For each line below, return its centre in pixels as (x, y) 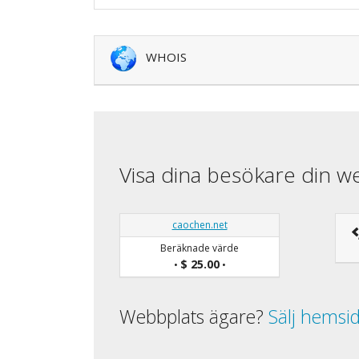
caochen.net (200, 224)
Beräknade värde (200, 248)
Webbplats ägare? (194, 316)
